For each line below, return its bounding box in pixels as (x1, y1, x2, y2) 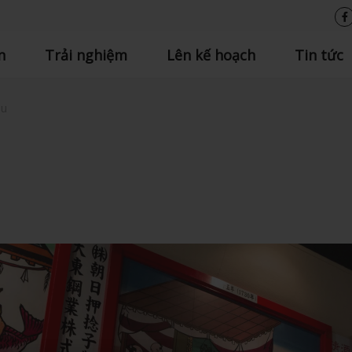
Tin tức (294, 46, 343, 64)
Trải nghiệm (44, 46, 127, 64)
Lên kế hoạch (166, 46, 255, 64)
